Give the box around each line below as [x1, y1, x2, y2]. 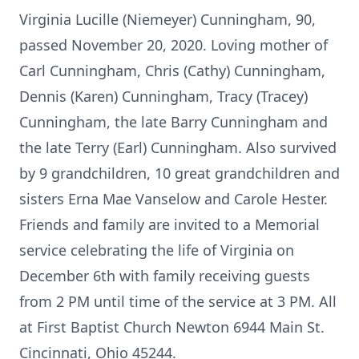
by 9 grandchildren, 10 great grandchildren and [19, 163, 340, 183]
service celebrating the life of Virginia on [19, 240, 294, 260]
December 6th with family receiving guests [19, 266, 310, 285]
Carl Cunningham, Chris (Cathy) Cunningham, [19, 61, 325, 80]
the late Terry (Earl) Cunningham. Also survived [19, 138, 337, 157]
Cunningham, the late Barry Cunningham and [19, 112, 328, 131]
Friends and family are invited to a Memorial [19, 215, 320, 234]
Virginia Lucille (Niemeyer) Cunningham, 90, [19, 10, 316, 29]
